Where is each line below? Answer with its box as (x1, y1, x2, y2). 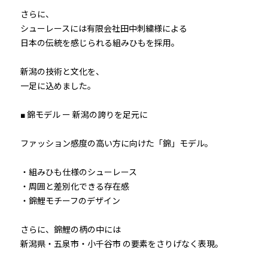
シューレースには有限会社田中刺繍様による (12, 24, 187, 33)
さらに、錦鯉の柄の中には (12, 225, 121, 234)
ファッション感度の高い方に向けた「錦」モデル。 (12, 139, 213, 148)
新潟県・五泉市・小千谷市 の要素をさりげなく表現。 (12, 239, 223, 249)
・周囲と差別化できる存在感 (12, 182, 129, 191)
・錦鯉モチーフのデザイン (12, 196, 120, 206)
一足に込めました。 (12, 81, 96, 91)
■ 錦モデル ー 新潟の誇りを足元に (12, 110, 148, 120)
